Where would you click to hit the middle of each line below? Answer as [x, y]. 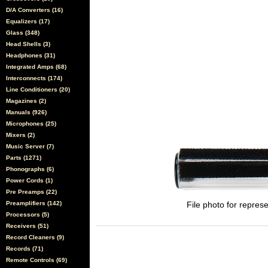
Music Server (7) [30, 146]
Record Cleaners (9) [35, 237]
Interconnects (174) [34, 78]
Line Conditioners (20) [38, 89]
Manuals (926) [26, 112]
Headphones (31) [31, 55]
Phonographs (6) [30, 169]
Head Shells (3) [28, 44]
